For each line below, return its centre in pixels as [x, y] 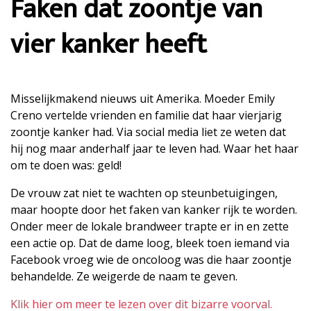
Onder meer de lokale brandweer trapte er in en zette [150, 227]
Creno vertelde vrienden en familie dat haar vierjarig [146, 116]
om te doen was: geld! [66, 166]
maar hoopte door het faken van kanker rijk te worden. [154, 210]
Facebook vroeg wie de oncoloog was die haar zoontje [151, 260]
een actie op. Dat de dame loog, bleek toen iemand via [150, 243]
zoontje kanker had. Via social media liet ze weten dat [148, 132]
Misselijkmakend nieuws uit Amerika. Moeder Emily [143, 99]
